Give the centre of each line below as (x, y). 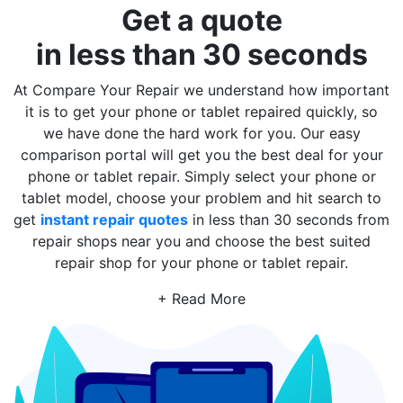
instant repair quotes (114, 219)
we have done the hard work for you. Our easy (201, 133)
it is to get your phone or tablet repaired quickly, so (201, 112)
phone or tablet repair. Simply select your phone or (201, 176)
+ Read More (201, 299)
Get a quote (201, 20)
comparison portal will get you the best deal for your (201, 155)
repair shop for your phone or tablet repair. (201, 263)
